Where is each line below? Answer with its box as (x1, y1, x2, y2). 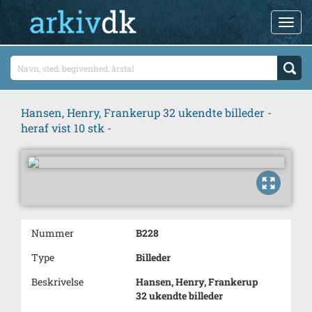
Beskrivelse (31, 275, 84, 288)
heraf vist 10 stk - (21, 120, 111, 135)
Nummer (31, 226, 74, 240)
